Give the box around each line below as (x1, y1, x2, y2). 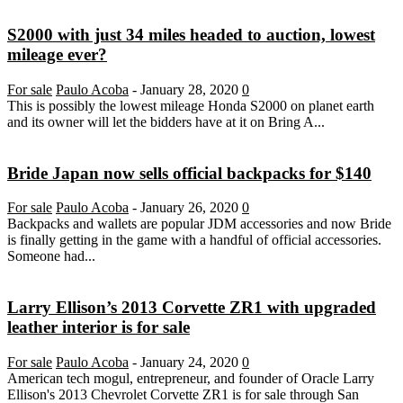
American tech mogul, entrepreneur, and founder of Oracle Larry (7, 370, 374, 386)
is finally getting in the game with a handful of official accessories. (7, 232, 381, 248)
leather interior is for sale (7, 318, 190, 337)
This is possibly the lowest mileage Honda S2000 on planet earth (7, 97, 374, 113)
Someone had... (7, 248, 95, 264)
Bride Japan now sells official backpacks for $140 (7, 163, 372, 183)
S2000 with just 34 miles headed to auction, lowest (7, 25, 375, 45)
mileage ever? (7, 45, 107, 65)
